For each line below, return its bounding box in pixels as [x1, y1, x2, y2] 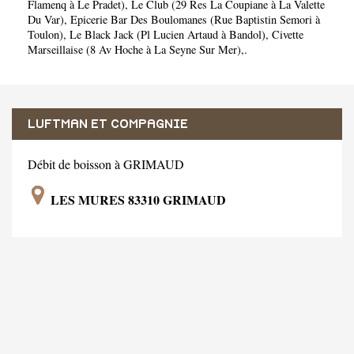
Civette [272, 27, 303, 43]
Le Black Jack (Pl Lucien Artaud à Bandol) [70, 27, 265, 43]
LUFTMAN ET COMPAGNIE [28, 117, 188, 130]
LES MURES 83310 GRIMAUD [47, 190, 226, 209]
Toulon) [28, 27, 63, 43]
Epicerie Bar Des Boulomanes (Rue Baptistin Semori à [70, 12, 320, 28]
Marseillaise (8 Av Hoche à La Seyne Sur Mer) [28, 42, 241, 58]
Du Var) [28, 12, 64, 28]
